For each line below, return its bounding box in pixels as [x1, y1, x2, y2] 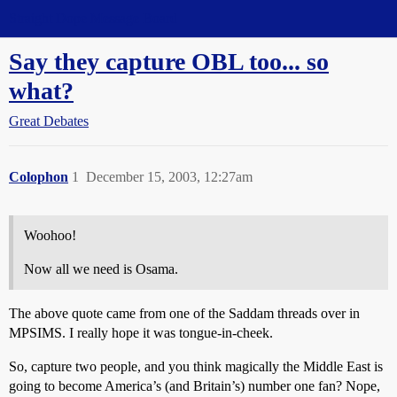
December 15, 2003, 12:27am [86, 169, 253, 184]
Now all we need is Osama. [24, 261, 178, 276]
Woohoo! [24, 228, 76, 243]
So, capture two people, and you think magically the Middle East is [9, 359, 383, 374]
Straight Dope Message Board [9, 11, 177, 26]
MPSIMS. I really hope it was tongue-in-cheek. [9, 325, 273, 340]
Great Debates [9, 113, 89, 128]
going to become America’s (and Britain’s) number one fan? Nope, [9, 378, 380, 393]
